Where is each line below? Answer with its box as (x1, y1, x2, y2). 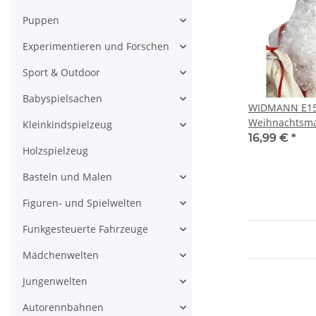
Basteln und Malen (23, 170, 112, 183)
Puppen (23, 13, 59, 27)
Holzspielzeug (23, 144, 88, 157)
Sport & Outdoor (23, 66, 100, 79)
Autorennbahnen (23, 300, 104, 314)
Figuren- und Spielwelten (23, 196, 142, 209)
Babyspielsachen (23, 92, 102, 105)
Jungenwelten (23, 274, 87, 288)
